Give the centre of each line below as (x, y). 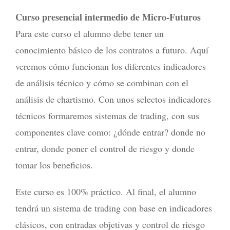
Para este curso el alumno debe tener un (90, 34)
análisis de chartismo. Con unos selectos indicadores (113, 99)
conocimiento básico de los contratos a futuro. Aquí (112, 50)
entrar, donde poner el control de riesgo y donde (105, 149)
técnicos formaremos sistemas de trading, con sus (107, 116)
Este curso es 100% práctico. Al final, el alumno (106, 192)
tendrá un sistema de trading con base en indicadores (114, 208)
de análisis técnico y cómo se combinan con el (102, 83)
